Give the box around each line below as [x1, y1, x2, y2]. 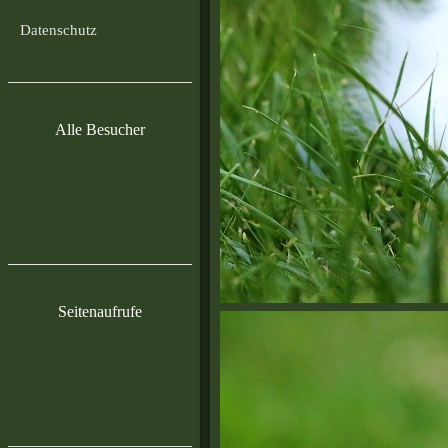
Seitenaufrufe [58, 302, 142, 320]
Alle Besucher [55, 120, 145, 138]
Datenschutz [20, 22, 97, 39]
